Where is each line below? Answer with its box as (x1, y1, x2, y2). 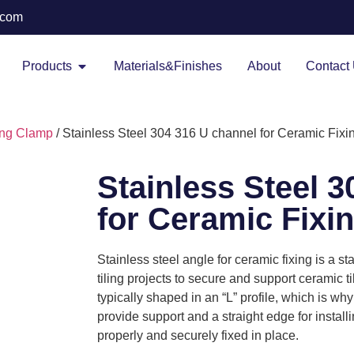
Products (22, 59, 72, 73)
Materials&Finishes (114, 59, 222, 73)
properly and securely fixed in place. (96, 329, 299, 342)
